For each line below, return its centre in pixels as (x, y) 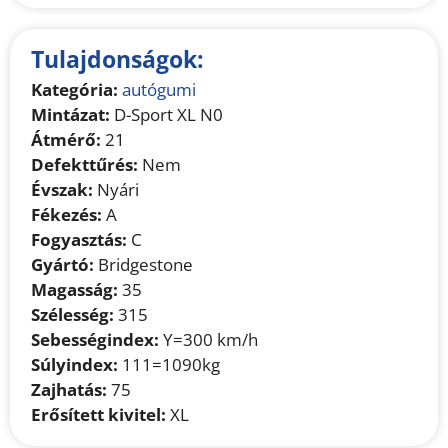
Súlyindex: (75, 364)
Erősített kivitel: (99, 414)
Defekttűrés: (85, 164)
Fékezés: (67, 214)
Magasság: (75, 289)
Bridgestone (144, 264)
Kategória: (75, 89)
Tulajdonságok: (118, 59)
